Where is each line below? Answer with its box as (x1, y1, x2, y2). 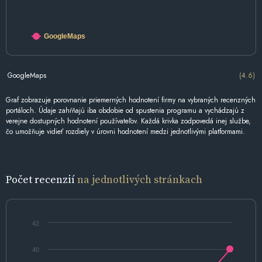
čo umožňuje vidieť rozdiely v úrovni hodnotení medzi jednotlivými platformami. (6, 126, 245, 137)
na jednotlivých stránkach (77, 172, 202, 187)
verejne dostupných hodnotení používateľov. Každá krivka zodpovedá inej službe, (6, 116, 251, 127)
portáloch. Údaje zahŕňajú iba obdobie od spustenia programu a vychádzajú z (6, 105, 244, 116)
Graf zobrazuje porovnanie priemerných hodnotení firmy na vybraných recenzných (6, 95, 256, 106)
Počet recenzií (6, 172, 77, 187)
